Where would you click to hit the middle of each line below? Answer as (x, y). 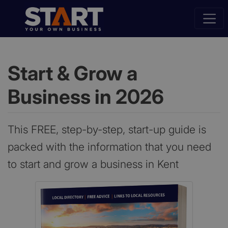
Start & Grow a (73, 73)
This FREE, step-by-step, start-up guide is (107, 129)
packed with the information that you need (109, 147)
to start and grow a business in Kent (93, 164)
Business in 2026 (86, 96)
